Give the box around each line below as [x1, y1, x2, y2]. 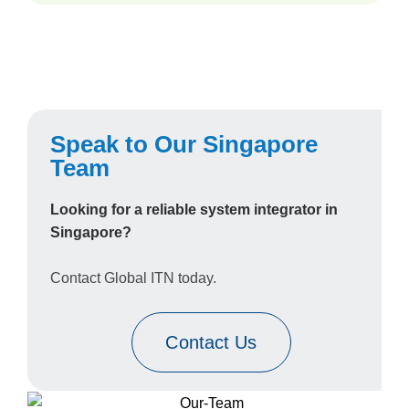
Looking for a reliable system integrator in [50, 202, 338, 217]
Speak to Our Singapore [50, 131, 318, 158]
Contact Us [165, 332, 257, 352]
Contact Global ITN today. [50, 270, 216, 286]
